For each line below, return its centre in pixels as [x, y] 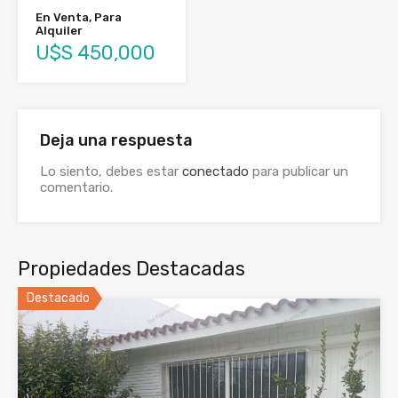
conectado [215, 171]
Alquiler [59, 30]
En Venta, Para [79, 17]
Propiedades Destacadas [131, 268]
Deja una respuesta [116, 140]
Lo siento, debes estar [111, 171]
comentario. [76, 187]
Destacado [58, 298]
